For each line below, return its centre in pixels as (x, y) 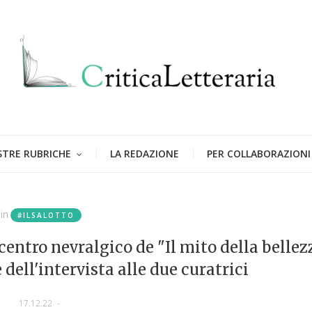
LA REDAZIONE (145, 153)
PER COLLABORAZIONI (259, 153)
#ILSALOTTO (46, 215)
